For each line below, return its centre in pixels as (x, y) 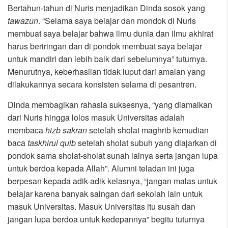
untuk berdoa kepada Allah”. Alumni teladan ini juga (101, 168)
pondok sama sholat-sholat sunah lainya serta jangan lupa (113, 156)
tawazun (23, 21)
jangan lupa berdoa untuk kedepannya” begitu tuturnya (106, 219)
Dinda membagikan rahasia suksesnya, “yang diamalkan (110, 105)
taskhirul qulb (52, 143)
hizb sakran (66, 130)
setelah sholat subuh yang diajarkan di (146, 143)
